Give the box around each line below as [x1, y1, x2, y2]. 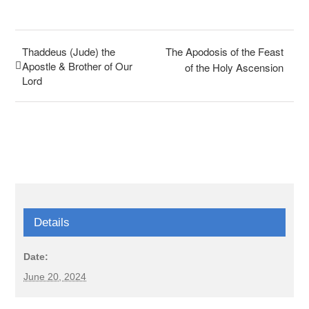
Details [34, 216, 70, 230]
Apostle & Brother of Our [22, 59, 133, 73]
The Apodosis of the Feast [165, 44, 283, 59]
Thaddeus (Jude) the [22, 44, 116, 59]
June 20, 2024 [23, 271, 87, 283]
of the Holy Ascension [184, 60, 283, 75]
